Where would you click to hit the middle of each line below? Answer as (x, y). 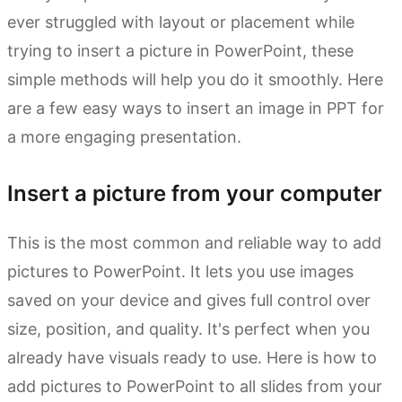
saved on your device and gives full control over (189, 301)
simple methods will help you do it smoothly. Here (195, 80)
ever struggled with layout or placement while (181, 22)
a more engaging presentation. (124, 137)
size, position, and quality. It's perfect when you (188, 329)
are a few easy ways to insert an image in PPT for (196, 109)
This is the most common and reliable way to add (194, 243)
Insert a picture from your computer (195, 194)
